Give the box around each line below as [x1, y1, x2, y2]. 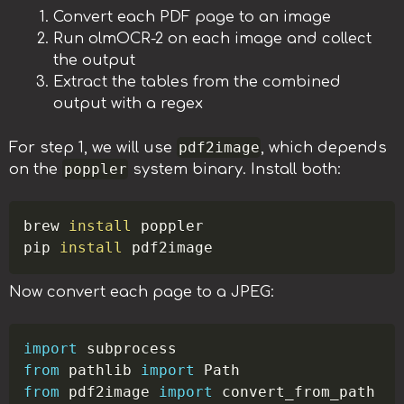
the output [53, 52, 136, 69]
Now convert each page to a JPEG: [9, 284, 274, 301]
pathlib [60, 362, 142, 380]
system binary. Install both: [128, 161, 342, 179]
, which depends [261, 140, 388, 157]
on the [9, 161, 62, 179]
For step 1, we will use [9, 140, 177, 157]
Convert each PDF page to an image [53, 9, 332, 26]
